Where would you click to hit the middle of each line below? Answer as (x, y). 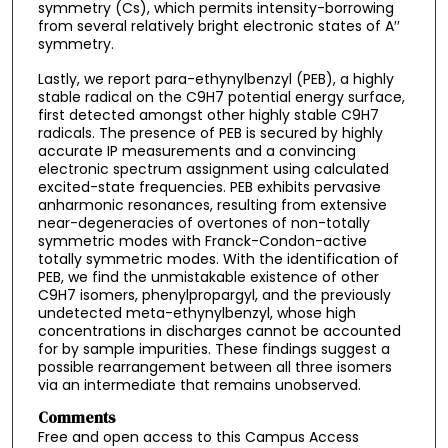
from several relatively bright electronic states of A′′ (218, 26)
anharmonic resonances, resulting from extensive (212, 205)
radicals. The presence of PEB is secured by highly (210, 133)
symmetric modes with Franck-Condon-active (202, 241)
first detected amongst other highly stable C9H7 (208, 115)
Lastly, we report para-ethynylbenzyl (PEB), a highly (215, 79)
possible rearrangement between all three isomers (214, 367)
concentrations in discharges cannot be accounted (219, 331)
